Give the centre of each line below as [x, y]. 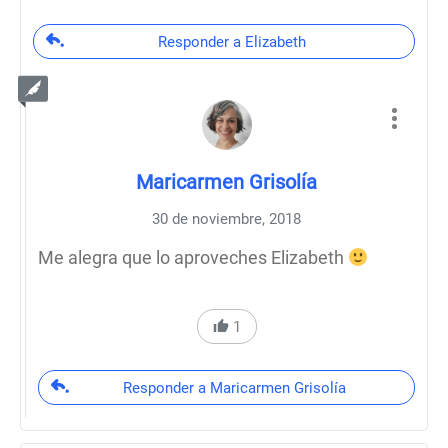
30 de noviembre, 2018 [226, 219]
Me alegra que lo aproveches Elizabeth [193, 257]
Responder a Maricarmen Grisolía [234, 388]
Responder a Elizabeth [231, 42]
